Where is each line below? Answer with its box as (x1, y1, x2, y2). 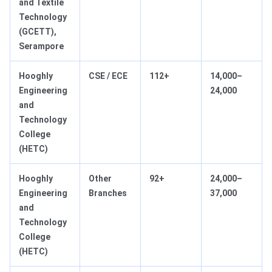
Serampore (19, 41, 64, 52)
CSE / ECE (89, 71, 127, 81)
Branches (89, 188, 127, 199)
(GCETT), (19, 27, 56, 37)
